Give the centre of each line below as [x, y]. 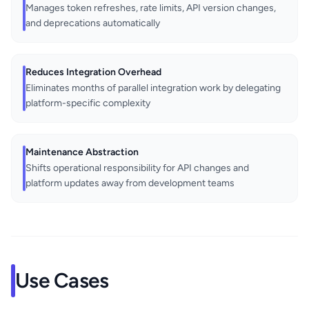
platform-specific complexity [88, 103]
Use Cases [62, 281]
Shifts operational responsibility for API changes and [137, 168]
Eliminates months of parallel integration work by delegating [153, 88]
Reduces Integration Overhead [93, 72]
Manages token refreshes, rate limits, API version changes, [151, 8]
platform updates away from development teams [130, 183]
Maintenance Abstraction [82, 152]
